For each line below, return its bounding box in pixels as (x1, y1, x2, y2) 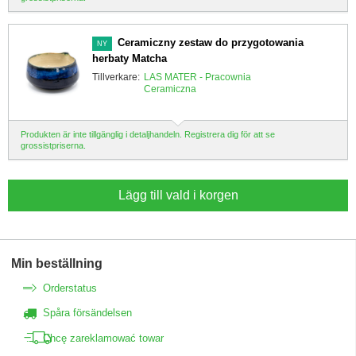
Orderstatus (43, 281, 97, 294)
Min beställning (11, 257, 103, 271)
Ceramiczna (144, 83, 196, 95)
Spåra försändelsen (43, 307, 132, 319)
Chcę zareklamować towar (43, 331, 164, 344)
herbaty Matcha (92, 52, 167, 65)
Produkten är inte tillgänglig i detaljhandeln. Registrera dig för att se (21, 130, 275, 140)
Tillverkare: (92, 72, 140, 83)
